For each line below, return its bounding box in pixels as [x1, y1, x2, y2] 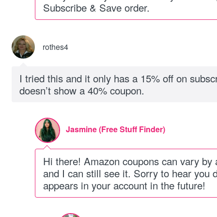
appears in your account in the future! [43, 178, 205, 192]
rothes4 [43, 41, 68, 52]
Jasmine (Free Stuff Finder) [66, 124, 165, 135]
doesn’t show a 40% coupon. [19, 83, 144, 97]
